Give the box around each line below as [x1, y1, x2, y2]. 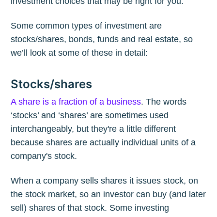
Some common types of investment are [11, 21, 162, 31]
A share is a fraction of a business [11, 97, 141, 107]
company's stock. [11, 151, 77, 161]
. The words [141, 97, 187, 107]
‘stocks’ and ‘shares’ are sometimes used [11, 110, 169, 121]
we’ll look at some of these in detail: [11, 48, 148, 58]
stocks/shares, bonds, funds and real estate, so [11, 34, 193, 45]
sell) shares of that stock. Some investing [11, 203, 170, 213]
